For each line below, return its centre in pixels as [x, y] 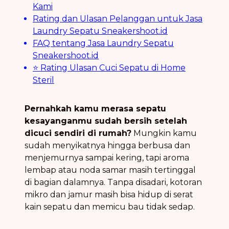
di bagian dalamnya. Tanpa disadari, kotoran [113, 182]
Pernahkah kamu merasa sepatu [95, 109]
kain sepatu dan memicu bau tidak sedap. [110, 207]
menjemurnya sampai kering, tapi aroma [107, 158]
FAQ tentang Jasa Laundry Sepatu [103, 43]
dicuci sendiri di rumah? [78, 133]
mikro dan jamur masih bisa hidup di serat [109, 195]
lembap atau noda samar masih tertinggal [110, 170]
